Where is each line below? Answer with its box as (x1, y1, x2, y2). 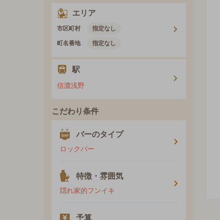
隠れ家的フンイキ (60, 187, 115, 195)
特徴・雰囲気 (76, 172, 123, 181)
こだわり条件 (52, 107, 99, 116)
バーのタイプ (76, 130, 123, 139)
